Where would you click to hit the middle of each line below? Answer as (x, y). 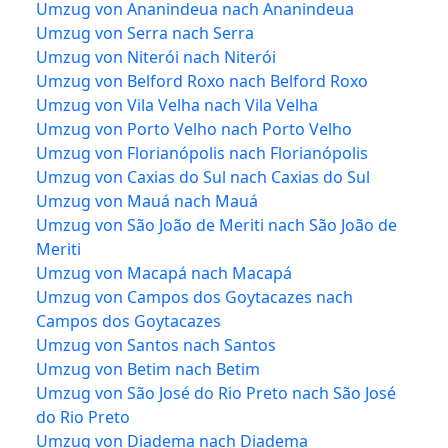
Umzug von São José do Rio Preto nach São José (216, 392)
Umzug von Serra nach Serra (145, 32)
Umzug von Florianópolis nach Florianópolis (202, 152)
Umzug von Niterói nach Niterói (156, 56)
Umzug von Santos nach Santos (156, 344)
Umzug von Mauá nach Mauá (147, 200)
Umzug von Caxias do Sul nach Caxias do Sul (203, 176)
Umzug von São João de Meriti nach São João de (216, 224)
